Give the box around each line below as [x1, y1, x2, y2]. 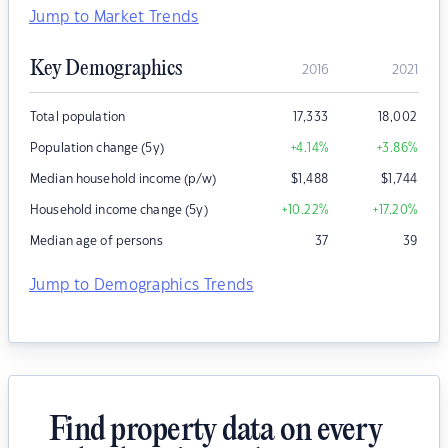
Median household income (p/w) [30, 173, 216, 186]
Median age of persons [30, 235, 163, 248]
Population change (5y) [30, 142, 164, 155]
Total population [30, 111, 126, 124]
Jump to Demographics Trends [29, 278, 254, 294]
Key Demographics [30, 57, 182, 82]
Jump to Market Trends [29, 10, 199, 26]
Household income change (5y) [30, 204, 208, 217]
